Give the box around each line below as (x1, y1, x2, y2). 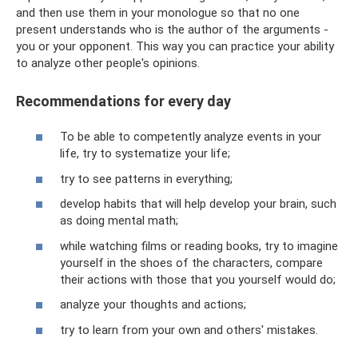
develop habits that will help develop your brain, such (60, 197, 336, 212)
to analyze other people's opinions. (16, 55, 200, 70)
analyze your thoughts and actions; (60, 297, 246, 312)
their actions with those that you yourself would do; (60, 272, 336, 287)
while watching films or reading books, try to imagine (60, 238, 338, 253)
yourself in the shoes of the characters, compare (60, 255, 323, 270)
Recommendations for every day (16, 92, 231, 109)
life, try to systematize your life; (60, 146, 230, 161)
